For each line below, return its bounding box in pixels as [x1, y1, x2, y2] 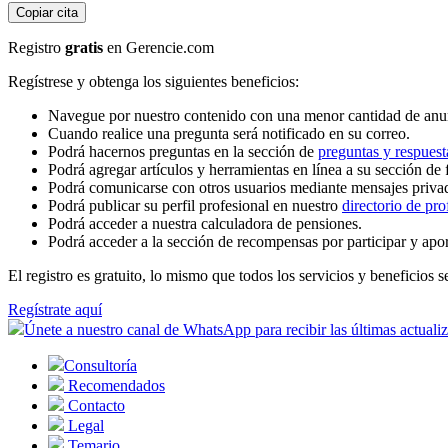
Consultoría [64, 357, 137, 375]
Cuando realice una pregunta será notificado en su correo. [48, 125, 410, 143]
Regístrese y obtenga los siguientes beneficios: [8, 73, 299, 91]
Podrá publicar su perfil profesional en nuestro [48, 197, 342, 215]
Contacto [64, 397, 125, 415]
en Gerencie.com [103, 39, 214, 57]
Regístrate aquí [8, 301, 102, 319]
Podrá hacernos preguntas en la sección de [48, 143, 318, 161]
